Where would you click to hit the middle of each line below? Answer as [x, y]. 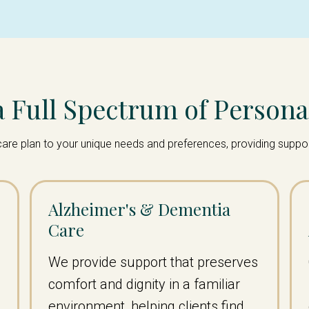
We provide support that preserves [153, 262]
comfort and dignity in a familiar [144, 284]
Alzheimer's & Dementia [139, 209]
